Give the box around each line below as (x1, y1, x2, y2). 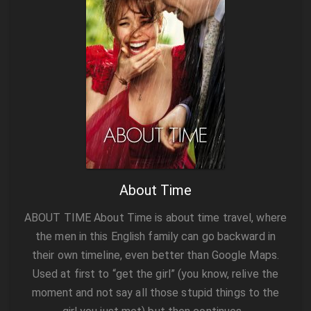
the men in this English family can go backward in (35, 230, 276, 244)
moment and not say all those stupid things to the (31, 286, 280, 300)
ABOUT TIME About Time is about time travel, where (24, 211, 287, 225)
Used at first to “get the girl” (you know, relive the (32, 267, 279, 281)
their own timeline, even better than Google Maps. (32, 249, 279, 262)
